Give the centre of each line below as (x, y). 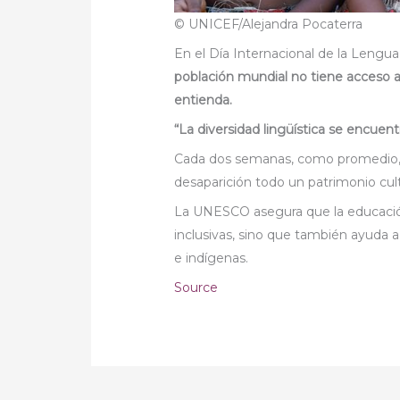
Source (196, 287)
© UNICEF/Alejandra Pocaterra (269, 24)
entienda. (204, 100)
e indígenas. (213, 258)
